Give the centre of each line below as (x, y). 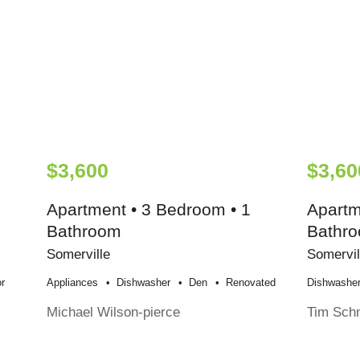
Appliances (73, 282)
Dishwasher (144, 282)
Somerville (79, 254)
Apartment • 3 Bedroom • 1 (149, 209)
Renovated (251, 282)
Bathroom (84, 231)
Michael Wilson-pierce (114, 311)
